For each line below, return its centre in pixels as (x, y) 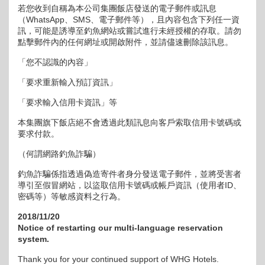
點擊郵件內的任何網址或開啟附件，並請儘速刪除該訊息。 (125, 42)
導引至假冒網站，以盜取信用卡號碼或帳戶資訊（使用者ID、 (130, 185)
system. (33, 239)
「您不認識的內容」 (55, 62)
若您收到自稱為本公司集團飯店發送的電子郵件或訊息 (117, 8)
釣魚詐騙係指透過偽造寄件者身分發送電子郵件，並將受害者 (130, 174)
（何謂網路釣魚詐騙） (59, 154)
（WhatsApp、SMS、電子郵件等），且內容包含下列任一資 (129, 20)
